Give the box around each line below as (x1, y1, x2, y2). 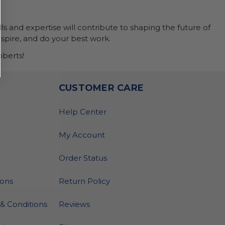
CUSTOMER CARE (58, 82, 144, 94)
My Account (58, 130, 105, 140)
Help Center (58, 107, 106, 117)
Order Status (58, 153, 107, 163)
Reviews (58, 199, 90, 209)
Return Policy (58, 176, 110, 186)
